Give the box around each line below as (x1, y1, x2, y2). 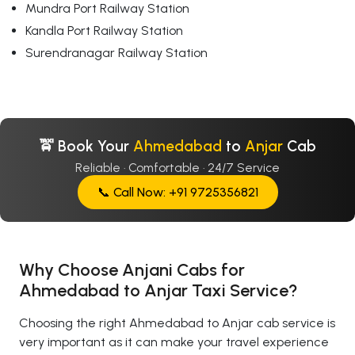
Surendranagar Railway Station (25, 44, 208, 60)
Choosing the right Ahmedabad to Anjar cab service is (19, 315, 335, 330)
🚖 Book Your (39, 136, 133, 155)
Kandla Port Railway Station (25, 22, 183, 38)
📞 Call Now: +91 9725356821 (97, 184, 258, 200)
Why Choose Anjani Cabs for (19, 258, 245, 281)
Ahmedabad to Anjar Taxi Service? (19, 279, 298, 301)
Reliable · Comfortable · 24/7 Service (75, 160, 280, 175)
